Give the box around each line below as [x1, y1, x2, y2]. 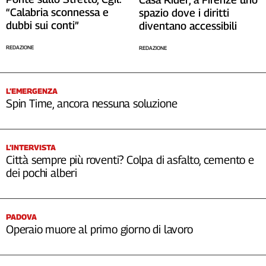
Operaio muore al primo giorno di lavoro [6, 222, 193, 236]
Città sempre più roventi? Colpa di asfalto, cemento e [6, 153, 254, 166]
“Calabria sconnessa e [6, 6, 109, 19]
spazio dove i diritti [139, 6, 229, 19]
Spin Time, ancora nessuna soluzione [6, 96, 178, 110]
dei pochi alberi [6, 166, 77, 179]
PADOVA [6, 211, 37, 221]
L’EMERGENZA [6, 85, 58, 96]
